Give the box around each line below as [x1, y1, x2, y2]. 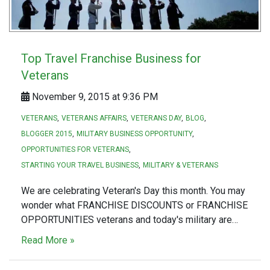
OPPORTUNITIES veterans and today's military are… [21, 214, 238, 226]
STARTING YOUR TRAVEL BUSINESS [21, 161, 139, 170]
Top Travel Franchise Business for [21, 51, 201, 66]
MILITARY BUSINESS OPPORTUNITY [77, 130, 192, 139]
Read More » [21, 234, 75, 246]
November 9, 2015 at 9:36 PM [30, 91, 158, 103]
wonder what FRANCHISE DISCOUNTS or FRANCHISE [21, 199, 248, 212]
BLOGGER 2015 [21, 130, 72, 139]
